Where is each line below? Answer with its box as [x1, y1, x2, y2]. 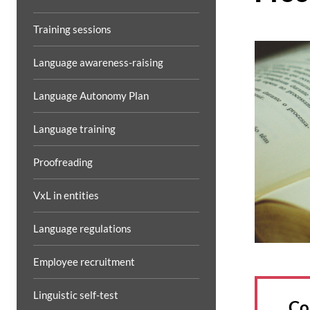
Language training [33, 122, 116, 135]
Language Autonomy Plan [33, 89, 149, 102]
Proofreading [33, 156, 93, 168]
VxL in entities [33, 189, 99, 201]
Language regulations [33, 222, 131, 235]
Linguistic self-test [33, 289, 118, 301]
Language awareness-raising [33, 56, 163, 69]
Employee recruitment [33, 255, 135, 268]
